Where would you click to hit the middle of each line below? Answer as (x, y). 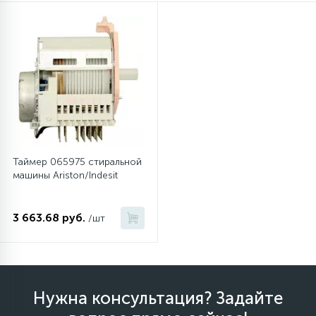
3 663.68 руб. (49, 218)
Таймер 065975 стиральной (77, 162)
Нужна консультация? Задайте (158, 298)
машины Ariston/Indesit (65, 175)
